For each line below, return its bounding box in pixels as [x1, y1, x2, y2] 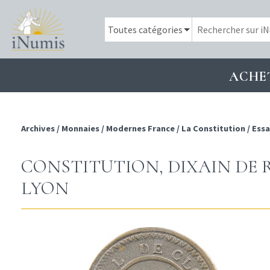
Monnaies [61, 123, 99, 134]
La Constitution [181, 123, 245, 134]
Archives [21, 123, 57, 134]
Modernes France [106, 123, 175, 134]
